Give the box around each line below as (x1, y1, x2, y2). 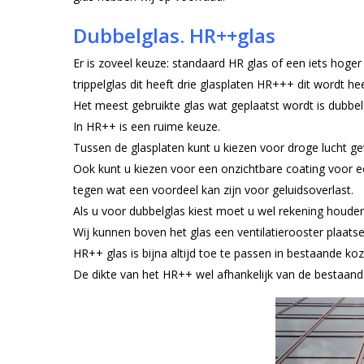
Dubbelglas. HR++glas (73, 22, 276, 50)
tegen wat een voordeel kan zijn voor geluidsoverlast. (73, 182, 354, 198)
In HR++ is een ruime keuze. (73, 119, 221, 135)
